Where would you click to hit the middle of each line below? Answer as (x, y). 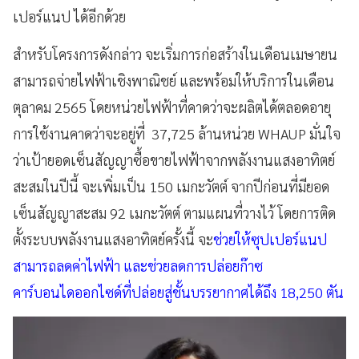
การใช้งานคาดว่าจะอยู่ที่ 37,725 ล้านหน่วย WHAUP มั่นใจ (177, 134)
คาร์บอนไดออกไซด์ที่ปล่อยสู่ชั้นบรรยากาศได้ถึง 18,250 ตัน (178, 292)
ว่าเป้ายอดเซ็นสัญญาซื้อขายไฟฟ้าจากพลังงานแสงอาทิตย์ (174, 160)
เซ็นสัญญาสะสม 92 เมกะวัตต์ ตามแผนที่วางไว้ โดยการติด (174, 213)
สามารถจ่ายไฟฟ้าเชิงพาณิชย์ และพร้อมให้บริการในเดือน (173, 81)
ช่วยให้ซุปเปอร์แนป (270, 240)
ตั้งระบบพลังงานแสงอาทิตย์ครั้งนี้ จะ (113, 240)
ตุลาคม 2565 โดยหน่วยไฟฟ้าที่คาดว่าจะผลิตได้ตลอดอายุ (172, 107)
